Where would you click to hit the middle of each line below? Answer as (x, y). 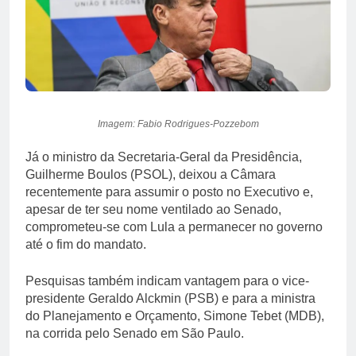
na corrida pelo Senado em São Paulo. (135, 333)
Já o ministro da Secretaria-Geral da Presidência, (164, 157)
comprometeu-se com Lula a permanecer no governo (174, 226)
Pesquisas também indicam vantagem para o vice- (167, 281)
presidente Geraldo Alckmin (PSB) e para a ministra (170, 298)
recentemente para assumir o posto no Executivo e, (169, 192)
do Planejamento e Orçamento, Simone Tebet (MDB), (175, 315)
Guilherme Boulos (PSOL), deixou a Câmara (151, 174)
